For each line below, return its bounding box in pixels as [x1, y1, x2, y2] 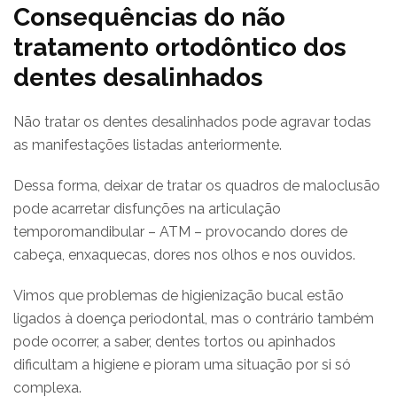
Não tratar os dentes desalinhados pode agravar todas [13, 113, 371, 130]
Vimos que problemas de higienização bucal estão [13, 286, 344, 304]
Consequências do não [13, 2, 285, 32]
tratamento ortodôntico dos [13, 32, 346, 62]
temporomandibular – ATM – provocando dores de [13, 222, 347, 240]
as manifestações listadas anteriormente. [13, 136, 282, 153]
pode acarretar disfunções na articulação [13, 199, 281, 217]
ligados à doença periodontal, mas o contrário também [13, 309, 374, 327]
